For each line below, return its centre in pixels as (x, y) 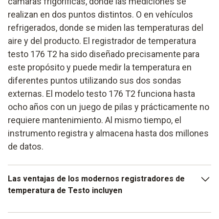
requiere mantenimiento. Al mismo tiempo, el (95, 120)
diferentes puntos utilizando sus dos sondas (95, 80)
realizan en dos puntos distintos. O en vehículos (100, 14)
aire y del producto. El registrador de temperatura (102, 41)
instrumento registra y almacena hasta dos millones (108, 133)
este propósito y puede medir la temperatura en (100, 67)
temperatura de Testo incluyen (65, 190)
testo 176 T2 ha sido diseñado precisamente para (104, 54)
